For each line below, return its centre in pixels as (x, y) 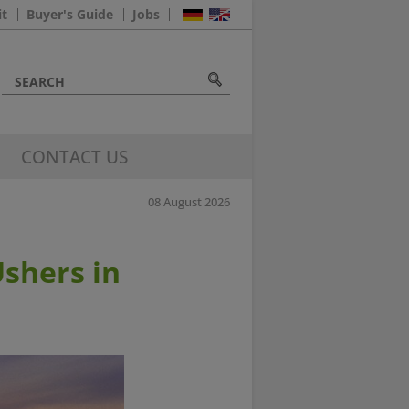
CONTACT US (74, 156)
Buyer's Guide (70, 14)
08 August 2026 (189, 202)
